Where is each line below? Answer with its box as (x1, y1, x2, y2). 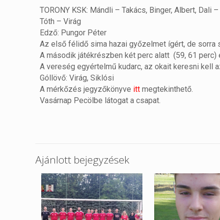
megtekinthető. (140, 84, 193, 94)
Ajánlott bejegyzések (35, 153, 129, 167)
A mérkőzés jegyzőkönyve (40, 84, 134, 94)
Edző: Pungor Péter (40, 28, 107, 38)
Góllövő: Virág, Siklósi (40, 73, 114, 83)
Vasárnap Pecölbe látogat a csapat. (40, 96, 161, 106)
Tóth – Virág (40, 17, 82, 27)
